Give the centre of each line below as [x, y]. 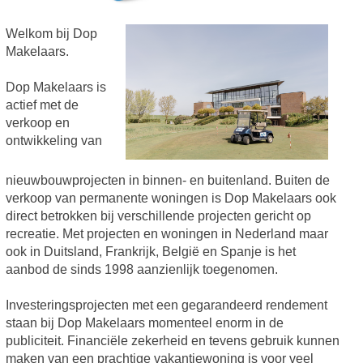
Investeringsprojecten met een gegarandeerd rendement [166, 305]
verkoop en [37, 123]
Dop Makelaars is [56, 88]
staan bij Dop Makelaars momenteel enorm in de [144, 322]
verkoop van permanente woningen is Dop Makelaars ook [171, 198]
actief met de [42, 105]
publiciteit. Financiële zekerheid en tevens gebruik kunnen [172, 340]
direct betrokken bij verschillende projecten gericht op [158, 216]
